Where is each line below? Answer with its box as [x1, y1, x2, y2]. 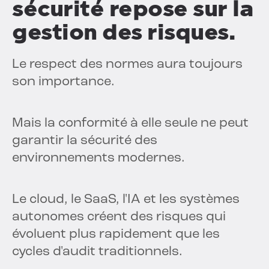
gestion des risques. [12, 19, 235, 46]
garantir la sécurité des [12, 134, 157, 148]
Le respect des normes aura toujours [12, 58, 243, 72]
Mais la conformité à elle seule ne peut [12, 116, 249, 131]
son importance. [12, 75, 115, 89]
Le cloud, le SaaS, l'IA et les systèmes [12, 193, 240, 207]
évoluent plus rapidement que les [12, 228, 220, 242]
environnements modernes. [12, 151, 185, 166]
